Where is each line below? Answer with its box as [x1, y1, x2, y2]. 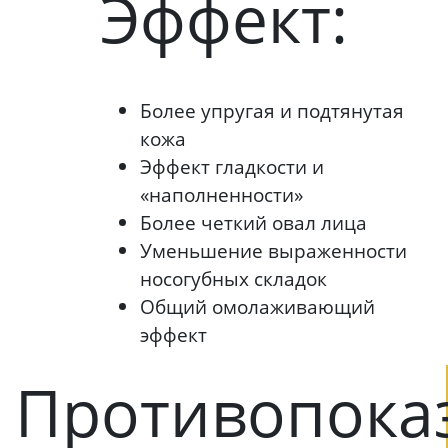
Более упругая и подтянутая [140, 96, 404, 124]
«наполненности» [140, 180, 303, 208]
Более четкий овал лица [140, 208, 367, 236]
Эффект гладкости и [140, 152, 324, 180]
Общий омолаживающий [140, 292, 375, 320]
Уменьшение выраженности [140, 236, 407, 264]
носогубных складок [140, 264, 327, 292]
